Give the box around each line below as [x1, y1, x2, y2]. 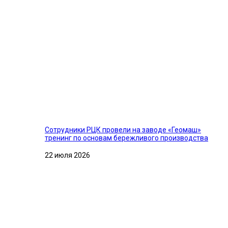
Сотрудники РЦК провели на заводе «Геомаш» [45, 125, 201, 134]
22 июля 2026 [45, 151, 90, 160]
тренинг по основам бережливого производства [45, 133, 208, 142]
